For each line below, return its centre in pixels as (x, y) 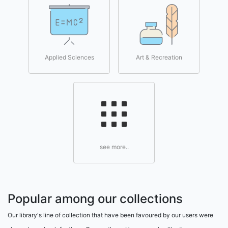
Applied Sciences (69, 57)
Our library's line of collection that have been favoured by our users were (110, 215)
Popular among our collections (95, 199)
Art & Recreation (159, 57)
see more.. (114, 147)
